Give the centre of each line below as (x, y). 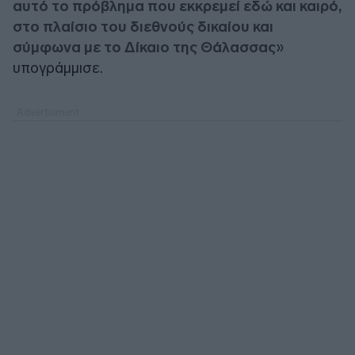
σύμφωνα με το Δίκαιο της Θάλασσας (144, 47)
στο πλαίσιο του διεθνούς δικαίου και (143, 26)
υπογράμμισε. (58, 67)
